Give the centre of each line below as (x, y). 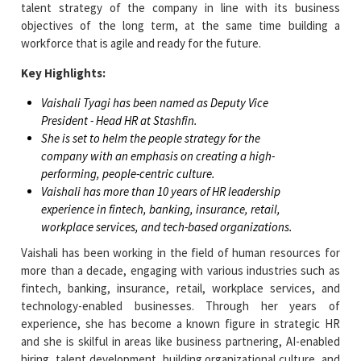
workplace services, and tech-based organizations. (167, 226)
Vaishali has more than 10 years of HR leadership (161, 191)
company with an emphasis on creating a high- (158, 156)
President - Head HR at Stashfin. (120, 120)
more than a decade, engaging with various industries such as (180, 270)
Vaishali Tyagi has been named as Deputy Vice (155, 102)
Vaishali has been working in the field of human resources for (180, 252)
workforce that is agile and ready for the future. (141, 43)
